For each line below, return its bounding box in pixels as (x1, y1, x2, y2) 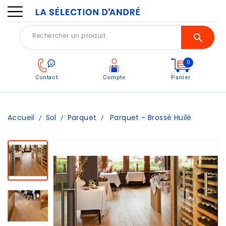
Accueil (8, 112, 35, 123)
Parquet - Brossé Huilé (110, 112, 192, 123)
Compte (102, 74, 126, 81)
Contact (35, 74, 58, 81)
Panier (171, 74, 191, 81)
